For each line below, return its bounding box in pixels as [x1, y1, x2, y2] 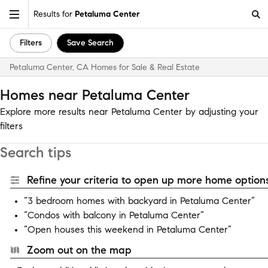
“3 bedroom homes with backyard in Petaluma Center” [24, 195, 255, 206]
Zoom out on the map [27, 243, 132, 257]
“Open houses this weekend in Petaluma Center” [24, 224, 232, 235]
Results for [33, 8, 75, 19]
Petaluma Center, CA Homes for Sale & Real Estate [10, 62, 200, 72]
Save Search [67, 38, 114, 48]
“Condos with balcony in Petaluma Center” [24, 209, 204, 221]
